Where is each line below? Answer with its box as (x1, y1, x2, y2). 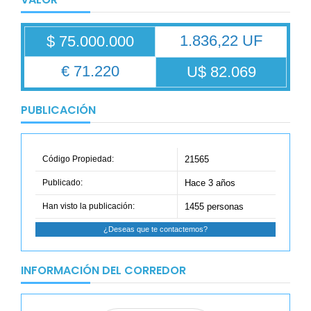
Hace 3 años (185, 177, 235, 188)
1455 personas (185, 201, 244, 212)
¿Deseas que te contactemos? (103, 224, 208, 233)
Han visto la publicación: (42, 201, 135, 211)
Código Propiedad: (42, 153, 114, 164)
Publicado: (42, 177, 83, 187)
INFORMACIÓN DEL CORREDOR (21, 262, 186, 278)
